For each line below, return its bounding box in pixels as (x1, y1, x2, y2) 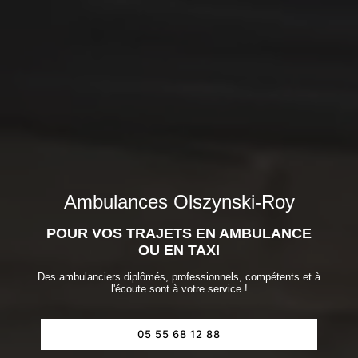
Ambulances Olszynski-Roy (63, 190, 295, 213)
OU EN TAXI (138, 241, 220, 258)
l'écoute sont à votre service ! (110, 282, 248, 295)
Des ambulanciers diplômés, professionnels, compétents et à (38, 270, 320, 283)
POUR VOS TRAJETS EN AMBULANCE (46, 225, 312, 241)
